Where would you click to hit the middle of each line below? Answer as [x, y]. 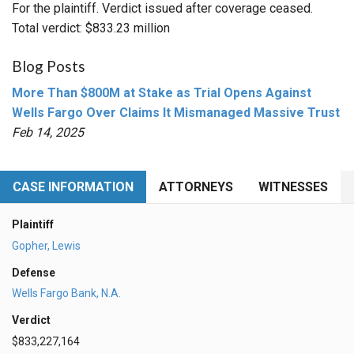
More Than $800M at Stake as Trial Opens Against [162, 92]
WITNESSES [293, 186]
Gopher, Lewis [46, 245]
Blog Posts [49, 66]
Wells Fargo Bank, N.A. [66, 294]
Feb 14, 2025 [48, 132]
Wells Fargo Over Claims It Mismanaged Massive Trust [176, 112]
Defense [34, 272]
